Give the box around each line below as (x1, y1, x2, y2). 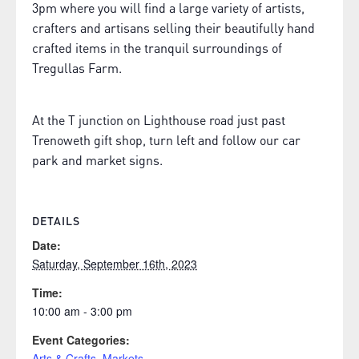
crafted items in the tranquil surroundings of (32, 37, 282, 57)
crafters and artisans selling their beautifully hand (32, 17, 315, 37)
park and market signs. (32, 149, 163, 169)
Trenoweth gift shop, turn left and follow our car (32, 129, 301, 149)
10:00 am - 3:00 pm (32, 303, 132, 319)
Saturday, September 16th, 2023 (32, 256, 197, 272)
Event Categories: (32, 332, 130, 348)
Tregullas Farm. (32, 57, 122, 77)
